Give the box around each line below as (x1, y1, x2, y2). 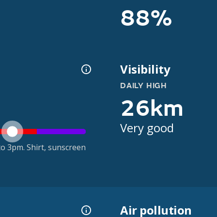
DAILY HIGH (120, 81, 167, 91)
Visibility (120, 61, 170, 77)
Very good (120, 120, 174, 136)
